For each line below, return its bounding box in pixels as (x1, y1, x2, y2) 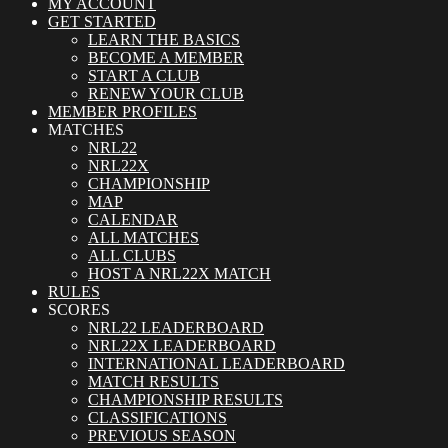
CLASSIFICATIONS (88, 409, 227, 427)
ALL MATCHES (88, 229, 199, 247)
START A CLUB (88, 67, 200, 85)
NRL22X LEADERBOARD (88, 337, 276, 355)
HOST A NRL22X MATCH (88, 265, 271, 283)
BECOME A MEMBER (88, 49, 244, 67)
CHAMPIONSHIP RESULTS (88, 391, 283, 409)
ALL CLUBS (88, 247, 176, 265)
